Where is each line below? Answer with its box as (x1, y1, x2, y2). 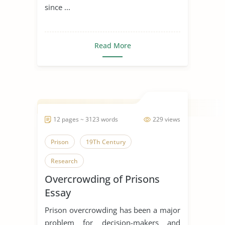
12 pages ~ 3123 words (53, 115, 118, 124)
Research (51, 156, 78, 165)
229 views (153, 115, 180, 124)
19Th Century (86, 137, 126, 146)
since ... (45, 2, 70, 12)
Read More (94, 40, 131, 50)
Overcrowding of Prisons (45, 172, 160, 186)
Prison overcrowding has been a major (45, 204, 180, 215)
